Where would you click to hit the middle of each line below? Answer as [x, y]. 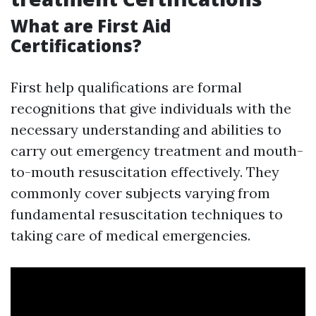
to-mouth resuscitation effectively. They [145, 172]
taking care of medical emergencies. [130, 235]
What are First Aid [91, 26]
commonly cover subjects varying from [140, 193]
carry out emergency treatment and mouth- [157, 151]
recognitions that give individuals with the [151, 108]
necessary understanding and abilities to [146, 129]
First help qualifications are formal [126, 87]
